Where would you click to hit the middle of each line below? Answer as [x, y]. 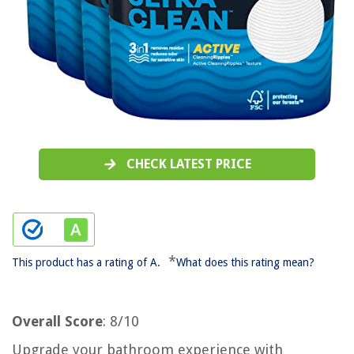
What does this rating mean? [245, 262]
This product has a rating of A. [86, 262]
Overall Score [57, 321]
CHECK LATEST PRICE [188, 164]
